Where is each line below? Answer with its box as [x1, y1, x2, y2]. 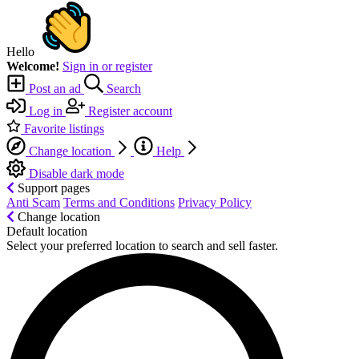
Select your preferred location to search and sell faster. [6, 238, 278, 252]
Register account [85, 103, 172, 118]
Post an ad [26, 81, 84, 95]
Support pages [18, 180, 90, 195]
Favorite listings [21, 121, 104, 135]
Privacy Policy [178, 195, 252, 209]
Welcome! [6, 58, 59, 73]
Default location [6, 224, 87, 238]
